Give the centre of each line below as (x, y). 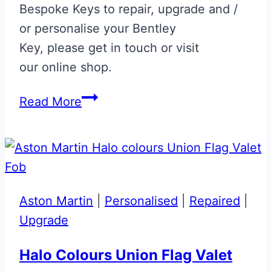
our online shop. (66, 67)
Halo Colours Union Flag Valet (126, 255)
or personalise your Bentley (98, 28)
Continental (114, 156)
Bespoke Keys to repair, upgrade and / (129, 9)
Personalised (141, 201)
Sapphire (106, 117)
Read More (51, 101)
